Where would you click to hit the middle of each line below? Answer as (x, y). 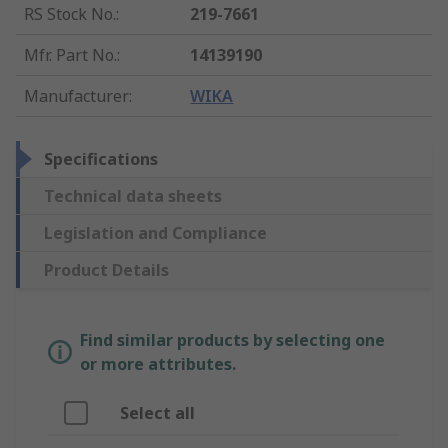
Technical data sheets (133, 196)
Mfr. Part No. (70, 55)
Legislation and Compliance (155, 233)
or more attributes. (158, 364)
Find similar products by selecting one (232, 340)
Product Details (106, 270)
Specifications (101, 159)
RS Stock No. (70, 14)
